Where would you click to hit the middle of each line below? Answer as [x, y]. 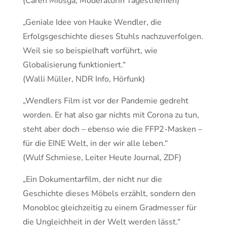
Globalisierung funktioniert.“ [74, 65]
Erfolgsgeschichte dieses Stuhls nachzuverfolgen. [113, 36]
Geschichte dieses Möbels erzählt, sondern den [109, 194]
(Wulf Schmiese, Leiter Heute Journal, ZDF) [102, 158]
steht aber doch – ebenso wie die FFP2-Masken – [112, 129]
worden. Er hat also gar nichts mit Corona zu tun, [111, 115]
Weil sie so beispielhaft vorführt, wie [90, 51]
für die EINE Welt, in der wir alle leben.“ [95, 143]
